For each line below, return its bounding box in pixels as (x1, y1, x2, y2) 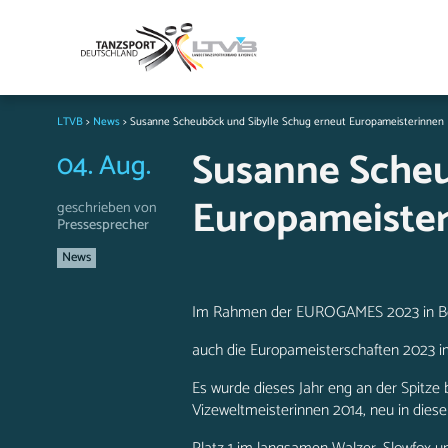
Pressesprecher (57, 213, 149, 237)
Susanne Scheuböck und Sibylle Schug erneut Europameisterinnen (130, 113, 444, 131)
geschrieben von (57, 196, 157, 220)
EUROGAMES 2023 (296, 299, 419, 326)
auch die (192, 337, 250, 364)
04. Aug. (57, 144, 151, 189)
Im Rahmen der (192, 299, 296, 326)
